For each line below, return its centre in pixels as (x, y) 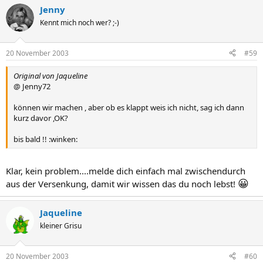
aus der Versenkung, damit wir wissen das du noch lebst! (122, 184)
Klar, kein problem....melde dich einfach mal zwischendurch (126, 171)
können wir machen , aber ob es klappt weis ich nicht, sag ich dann (129, 107)
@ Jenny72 (32, 86)
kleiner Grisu (61, 226)
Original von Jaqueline (50, 75)
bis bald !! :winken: (45, 139)
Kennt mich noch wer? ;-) (80, 23)
